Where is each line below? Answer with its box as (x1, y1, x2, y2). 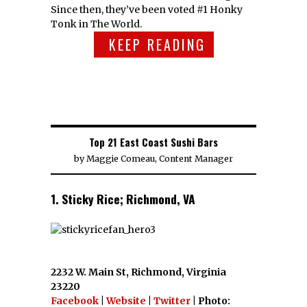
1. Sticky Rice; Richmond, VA (51, 189, 195, 208)
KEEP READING (108, 34, 206, 55)
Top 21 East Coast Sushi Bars (89, 134, 218, 149)
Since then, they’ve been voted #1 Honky (51, 3, 243, 16)
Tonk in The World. (51, 17, 142, 30)
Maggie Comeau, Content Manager (86, 153, 233, 164)
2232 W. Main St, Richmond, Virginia (51, 265, 226, 278)
